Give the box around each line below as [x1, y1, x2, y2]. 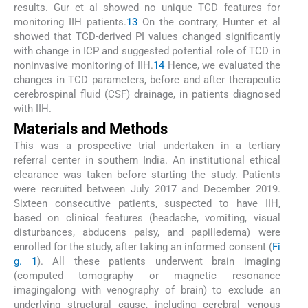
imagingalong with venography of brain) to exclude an [14, 284, 280, 297]
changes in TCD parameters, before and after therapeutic [14, 73, 280, 86]
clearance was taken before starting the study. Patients [14, 168, 280, 181]
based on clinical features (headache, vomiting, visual [14, 212, 280, 225]
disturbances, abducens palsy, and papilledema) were [14, 226, 280, 239]
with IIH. [14, 102, 52, 115]
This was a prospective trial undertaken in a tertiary [14, 140, 280, 153]
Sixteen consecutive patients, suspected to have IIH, [14, 197, 280, 210]
